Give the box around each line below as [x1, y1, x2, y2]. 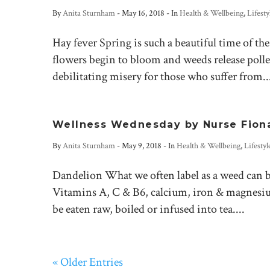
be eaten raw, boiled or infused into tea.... [52, 201, 245, 217]
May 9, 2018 [122, 140, 162, 151]
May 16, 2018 [122, 8, 165, 19]
